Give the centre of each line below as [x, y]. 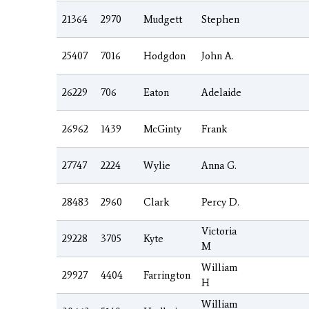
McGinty [162, 129]
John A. [218, 56]
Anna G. [219, 165]
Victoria [219, 231]
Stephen [220, 19]
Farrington [167, 275]
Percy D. [220, 202]
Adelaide [221, 92]
